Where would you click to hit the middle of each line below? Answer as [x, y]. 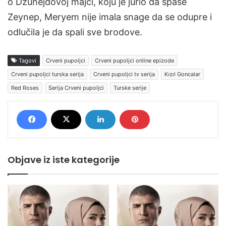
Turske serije [130, 88]
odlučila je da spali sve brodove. [75, 32]
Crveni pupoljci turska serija [47, 74]
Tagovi [27, 61]
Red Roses [25, 88]
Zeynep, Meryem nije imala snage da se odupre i [110, 17]
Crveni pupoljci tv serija [124, 74]
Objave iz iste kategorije [64, 160]
